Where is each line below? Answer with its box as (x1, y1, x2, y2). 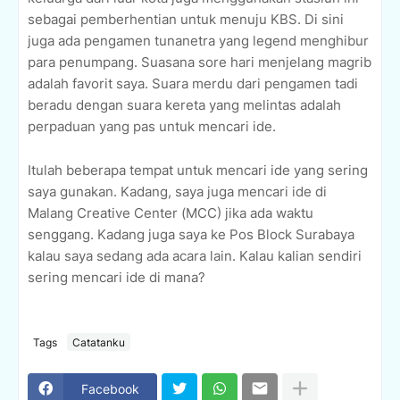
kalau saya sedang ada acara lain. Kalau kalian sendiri (28, 247, 362, 265)
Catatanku (72, 335, 125, 349)
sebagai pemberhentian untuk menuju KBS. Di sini (28, 11, 344, 29)
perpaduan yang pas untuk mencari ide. (28, 118, 276, 136)
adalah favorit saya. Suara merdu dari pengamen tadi (28, 75, 358, 93)
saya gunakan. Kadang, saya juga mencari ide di (28, 183, 327, 201)
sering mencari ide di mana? (28, 269, 205, 287)
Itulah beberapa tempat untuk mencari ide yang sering (28, 162, 368, 179)
